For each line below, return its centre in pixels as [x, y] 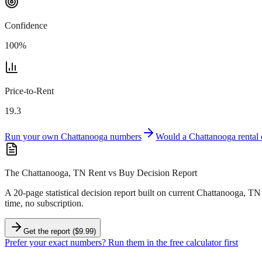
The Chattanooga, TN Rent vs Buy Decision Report [101, 173]
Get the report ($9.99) [60, 231]
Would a [172, 136]
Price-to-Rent [29, 91]
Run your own [33, 136]
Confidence [26, 25]
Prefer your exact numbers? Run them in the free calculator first [121, 242]
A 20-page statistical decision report [70, 192]
